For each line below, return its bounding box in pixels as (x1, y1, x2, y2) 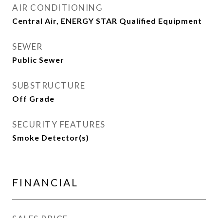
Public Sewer (12, 55, 64, 64)
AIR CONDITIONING (12, 2, 103, 13)
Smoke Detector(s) (12, 133, 89, 142)
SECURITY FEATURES (12, 119, 106, 129)
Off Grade (12, 94, 54, 103)
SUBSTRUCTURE (12, 80, 85, 91)
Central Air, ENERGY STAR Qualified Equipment (12, 16, 202, 25)
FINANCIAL (12, 176, 78, 188)
